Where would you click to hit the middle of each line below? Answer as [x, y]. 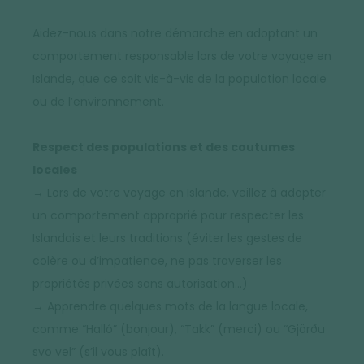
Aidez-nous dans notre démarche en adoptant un [175, 33]
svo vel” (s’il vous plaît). [98, 352]
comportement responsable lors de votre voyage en [182, 56]
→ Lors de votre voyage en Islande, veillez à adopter [179, 193]
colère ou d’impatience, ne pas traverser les [157, 261]
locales [55, 170]
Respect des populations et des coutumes [164, 147]
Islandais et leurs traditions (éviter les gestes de [167, 238]
